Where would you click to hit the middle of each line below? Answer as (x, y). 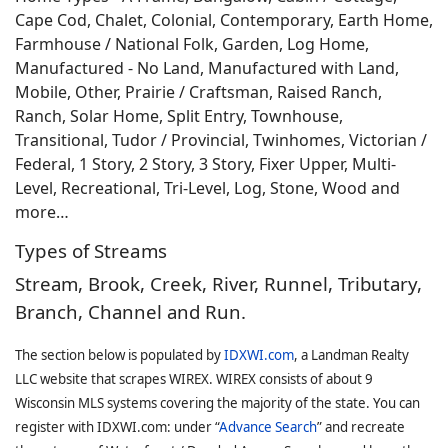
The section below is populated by (119, 355)
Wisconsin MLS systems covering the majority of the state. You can (217, 403)
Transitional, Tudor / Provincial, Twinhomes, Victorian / (221, 140)
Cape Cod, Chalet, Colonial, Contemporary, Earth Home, (224, 20)
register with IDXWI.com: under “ (117, 427)
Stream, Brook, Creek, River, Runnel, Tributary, (218, 283)
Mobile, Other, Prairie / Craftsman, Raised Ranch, (198, 92)
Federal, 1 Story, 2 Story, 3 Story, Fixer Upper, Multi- (205, 164)
